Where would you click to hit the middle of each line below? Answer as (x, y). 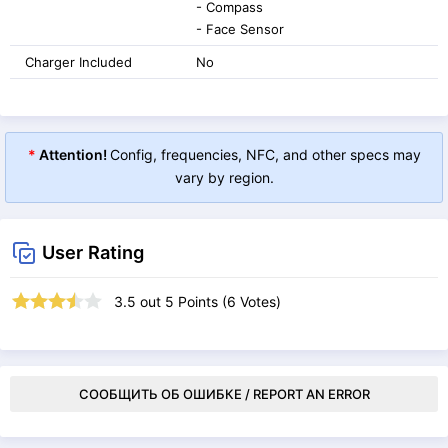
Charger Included (78, 61)
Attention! (72, 154)
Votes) (258, 301)
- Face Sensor (240, 28)
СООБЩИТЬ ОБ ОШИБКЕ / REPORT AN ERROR (224, 393)
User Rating (93, 251)
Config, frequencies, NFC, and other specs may (265, 154)
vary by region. (224, 177)
